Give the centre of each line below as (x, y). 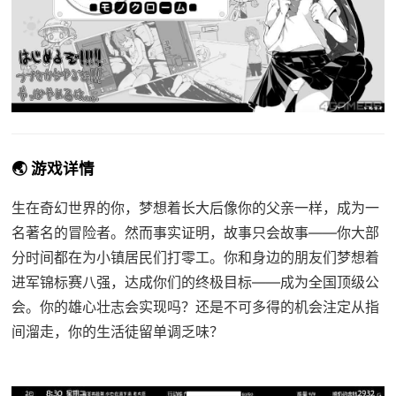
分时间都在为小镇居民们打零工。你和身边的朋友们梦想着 (195, 257)
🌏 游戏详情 (53, 168)
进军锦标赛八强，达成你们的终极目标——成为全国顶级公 (195, 282)
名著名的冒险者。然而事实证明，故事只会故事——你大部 (195, 232)
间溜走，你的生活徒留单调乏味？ (117, 331)
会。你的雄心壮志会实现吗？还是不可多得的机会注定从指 (195, 306)
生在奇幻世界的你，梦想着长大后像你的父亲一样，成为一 (195, 207)
